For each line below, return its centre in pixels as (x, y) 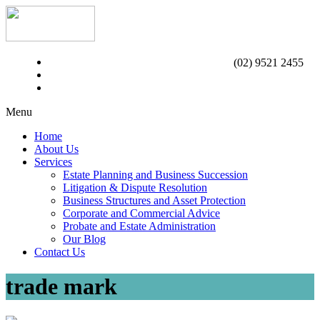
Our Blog (84, 239)
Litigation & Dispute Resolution (135, 187)
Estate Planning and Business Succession (155, 175)
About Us (56, 149)
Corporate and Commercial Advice (141, 213)
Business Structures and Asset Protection (154, 200)
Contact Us (60, 252)
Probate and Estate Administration (139, 226)
